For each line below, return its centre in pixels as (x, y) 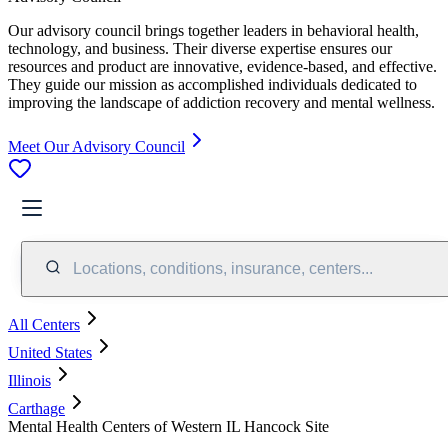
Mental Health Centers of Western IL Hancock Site (168, 426)
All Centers (44, 324)
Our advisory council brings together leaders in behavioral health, (213, 30)
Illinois (29, 380)
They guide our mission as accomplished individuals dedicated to (212, 84)
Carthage (36, 408)
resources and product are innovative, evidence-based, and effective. (222, 66)
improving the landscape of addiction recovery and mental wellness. (221, 102)
